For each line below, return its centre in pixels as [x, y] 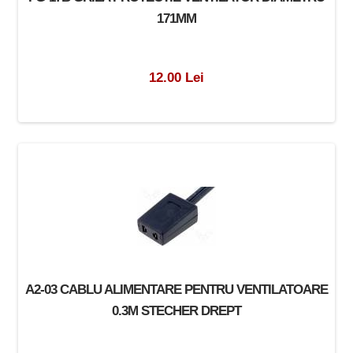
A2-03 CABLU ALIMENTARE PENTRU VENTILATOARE [176, 289]
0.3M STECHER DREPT [176, 310]
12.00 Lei [176, 77]
